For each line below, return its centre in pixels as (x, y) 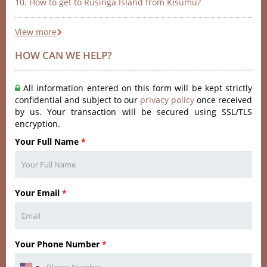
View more (36, 32)
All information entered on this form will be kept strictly (136, 88)
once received (223, 100)
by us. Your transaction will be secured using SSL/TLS (133, 112)
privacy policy (167, 100)
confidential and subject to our (77, 100)
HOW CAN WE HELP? (63, 55)
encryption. (38, 124)
